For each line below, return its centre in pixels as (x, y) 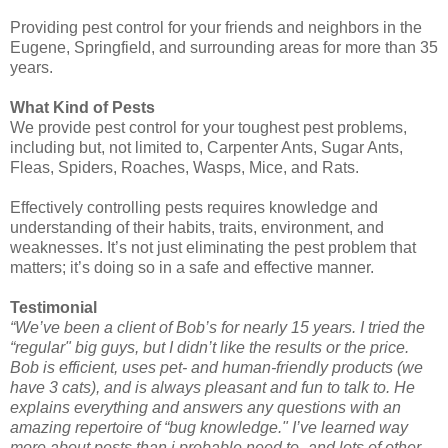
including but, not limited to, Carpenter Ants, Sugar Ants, (206, 147)
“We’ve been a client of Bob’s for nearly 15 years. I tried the (217, 327)
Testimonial (53, 307)
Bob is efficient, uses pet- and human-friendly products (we (216, 367)
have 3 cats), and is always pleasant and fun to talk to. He (212, 387)
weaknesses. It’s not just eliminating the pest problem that (213, 247)
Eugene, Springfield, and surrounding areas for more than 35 (224, 47)
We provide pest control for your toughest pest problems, (208, 127)
